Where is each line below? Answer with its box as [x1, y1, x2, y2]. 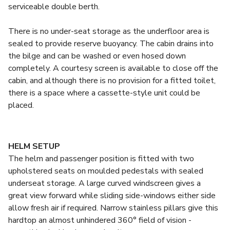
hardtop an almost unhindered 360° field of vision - [8, 215, 191, 226]
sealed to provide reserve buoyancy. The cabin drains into [8, 38, 214, 49]
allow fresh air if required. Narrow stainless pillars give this [8, 202, 218, 214]
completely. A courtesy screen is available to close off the [8, 63, 218, 74]
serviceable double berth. [8, 1, 100, 12]
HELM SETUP [8, 141, 60, 152]
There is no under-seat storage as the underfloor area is [8, 26, 209, 37]
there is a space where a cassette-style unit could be [8, 87, 200, 99]
